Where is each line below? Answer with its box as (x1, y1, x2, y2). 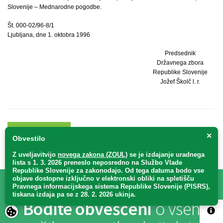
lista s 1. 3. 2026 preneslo (12, 159, 91, 166)
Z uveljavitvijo (12, 151, 58, 158)
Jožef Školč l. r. (160, 78, 200, 86)
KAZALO (28, 127, 57, 137)
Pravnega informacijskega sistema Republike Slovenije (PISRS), (12, 183, 210, 190)
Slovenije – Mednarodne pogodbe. (7, 3, 102, 11)
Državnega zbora (156, 59, 204, 67)
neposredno (91, 159, 131, 166)
